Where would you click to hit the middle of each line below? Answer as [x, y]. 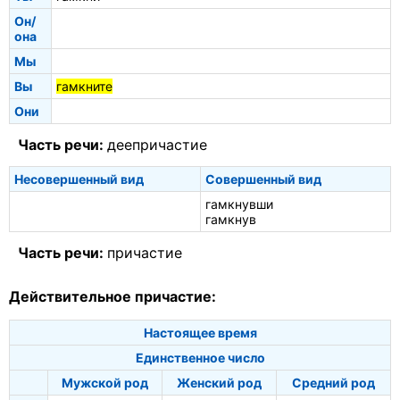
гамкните [84, 87]
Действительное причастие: [112, 297]
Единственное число [200, 358]
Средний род [333, 383]
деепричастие [157, 145]
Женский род [219, 383]
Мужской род [105, 383]
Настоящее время [200, 333]
